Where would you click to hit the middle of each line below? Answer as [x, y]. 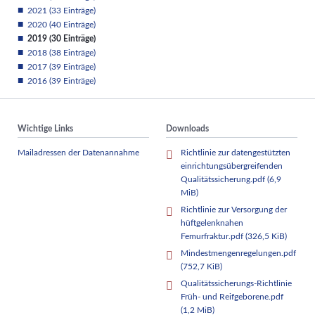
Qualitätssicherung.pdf [224, 180]
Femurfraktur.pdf [213, 237]
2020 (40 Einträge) [61, 24]
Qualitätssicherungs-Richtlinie [237, 283]
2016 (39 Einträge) [61, 81]
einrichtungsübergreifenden [232, 166]
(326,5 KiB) [266, 237]
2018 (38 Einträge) [61, 52]
